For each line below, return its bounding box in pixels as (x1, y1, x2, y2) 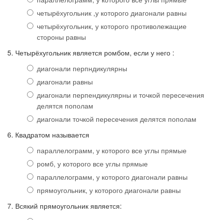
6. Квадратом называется (7, 130, 89, 140)
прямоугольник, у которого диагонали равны (37, 185, 181, 195)
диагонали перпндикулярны (37, 63, 127, 74)
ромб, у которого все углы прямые (37, 159, 148, 169)
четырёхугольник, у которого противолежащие (37, 21, 187, 31)
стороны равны (37, 32, 86, 42)
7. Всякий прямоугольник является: (7, 201, 122, 211)
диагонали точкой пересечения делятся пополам (37, 114, 196, 124)
